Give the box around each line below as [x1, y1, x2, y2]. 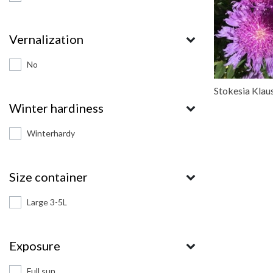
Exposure [9, 238, 60, 253]
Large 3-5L [27, 197, 67, 207]
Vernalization [9, 32, 83, 46]
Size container [9, 169, 88, 184]
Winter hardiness [9, 101, 104, 115]
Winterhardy [27, 128, 75, 138]
